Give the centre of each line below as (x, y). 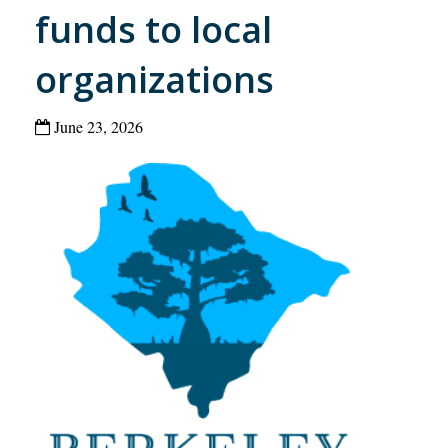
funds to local (153, 29)
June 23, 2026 (96, 126)
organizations (154, 79)
